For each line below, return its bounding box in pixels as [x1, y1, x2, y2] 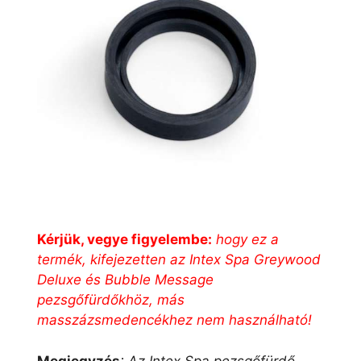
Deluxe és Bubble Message [37, 272, 214, 288]
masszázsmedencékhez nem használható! [37, 312, 312, 329]
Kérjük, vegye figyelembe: [37, 231, 212, 248]
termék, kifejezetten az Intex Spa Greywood [37, 251, 321, 268]
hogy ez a [212, 231, 279, 248]
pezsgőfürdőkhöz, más [37, 292, 185, 309]
